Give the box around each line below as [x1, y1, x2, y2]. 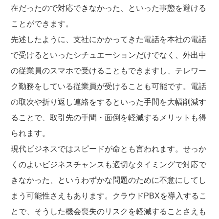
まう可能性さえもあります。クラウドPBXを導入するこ [11, 191, 207, 200]
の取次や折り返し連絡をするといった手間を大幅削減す [11, 97, 207, 106]
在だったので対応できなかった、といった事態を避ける [11, 3, 207, 12]
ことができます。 [11, 19, 74, 28]
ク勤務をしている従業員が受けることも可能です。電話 [11, 82, 207, 90]
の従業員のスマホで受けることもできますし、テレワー [11, 66, 207, 75]
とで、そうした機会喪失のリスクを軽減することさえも [11, 207, 207, 216]
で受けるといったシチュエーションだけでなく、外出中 [11, 50, 207, 59]
